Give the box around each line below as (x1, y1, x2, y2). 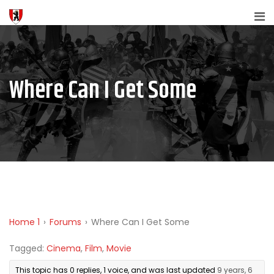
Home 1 (9, 216, 40, 228)
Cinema (46, 242, 81, 254)
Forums (50, 216, 81, 228)
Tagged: (9, 242, 46, 254)
